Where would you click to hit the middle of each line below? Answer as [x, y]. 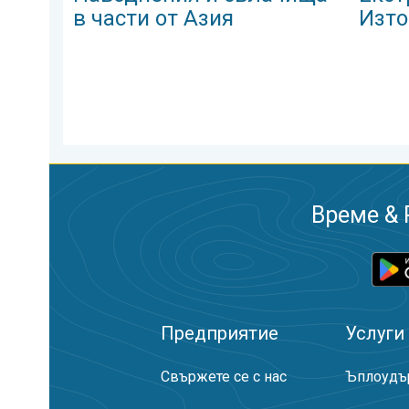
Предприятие [220, 333]
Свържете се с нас [224, 377]
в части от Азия [153, 18]
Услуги [375, 333]
